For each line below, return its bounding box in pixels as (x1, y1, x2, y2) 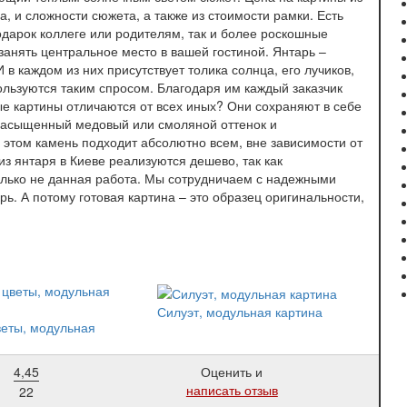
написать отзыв (185, 381, 278, 400)
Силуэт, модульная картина (157, 302, 323, 321)
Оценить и (201, 362, 263, 382)
